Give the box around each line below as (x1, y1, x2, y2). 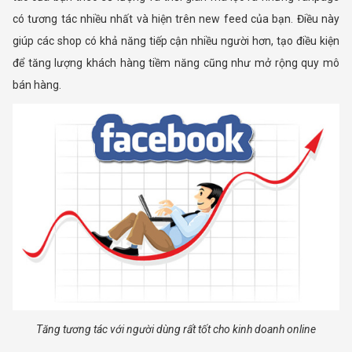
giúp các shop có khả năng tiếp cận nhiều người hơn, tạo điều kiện (13, 35, 339, 48)
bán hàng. (13, 79, 61, 92)
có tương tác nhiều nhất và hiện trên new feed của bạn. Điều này (13, 13, 339, 26)
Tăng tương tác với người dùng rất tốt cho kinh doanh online (36, 323, 316, 336)
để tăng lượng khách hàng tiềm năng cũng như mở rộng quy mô (13, 57, 339, 70)
